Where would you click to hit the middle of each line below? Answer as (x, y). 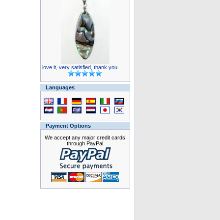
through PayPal (85, 143)
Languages (60, 87)
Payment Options (68, 126)
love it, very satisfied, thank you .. (82, 67)
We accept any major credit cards (85, 137)
